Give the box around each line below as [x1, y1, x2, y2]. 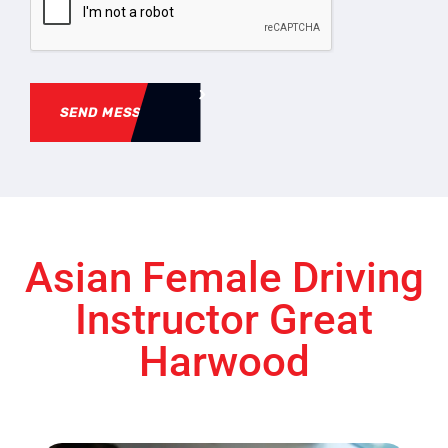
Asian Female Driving [24, 253, 424, 302]
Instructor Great [75, 295, 373, 344]
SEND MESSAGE [60, 105, 170, 120]
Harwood [138, 337, 310, 386]
